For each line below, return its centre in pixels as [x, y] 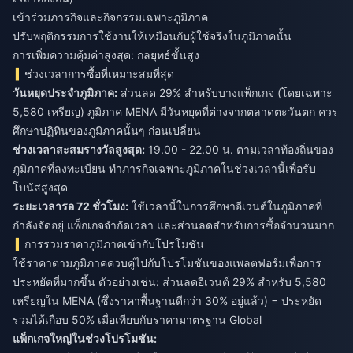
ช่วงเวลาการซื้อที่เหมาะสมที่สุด [100, 74]
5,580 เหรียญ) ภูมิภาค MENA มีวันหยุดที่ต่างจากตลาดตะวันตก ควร [175, 112]
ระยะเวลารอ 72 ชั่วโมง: [71, 206]
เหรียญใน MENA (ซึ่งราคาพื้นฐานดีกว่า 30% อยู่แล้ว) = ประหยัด [167, 301]
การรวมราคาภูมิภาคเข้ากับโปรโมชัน [115, 244]
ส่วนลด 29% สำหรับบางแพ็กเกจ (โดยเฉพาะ [225, 93]
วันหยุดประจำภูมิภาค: [65, 93]
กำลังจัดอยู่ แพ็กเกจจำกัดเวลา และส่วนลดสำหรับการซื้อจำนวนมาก [173, 225]
